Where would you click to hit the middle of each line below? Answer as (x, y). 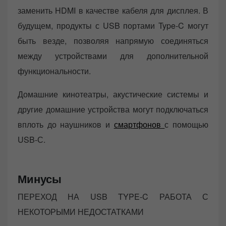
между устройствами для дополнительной (113, 56)
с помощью (187, 125)
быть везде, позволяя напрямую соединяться (113, 41)
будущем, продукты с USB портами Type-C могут (113, 26)
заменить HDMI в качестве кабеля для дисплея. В (113, 11)
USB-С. (32, 140)
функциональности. (54, 71)
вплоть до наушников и (66, 125)
